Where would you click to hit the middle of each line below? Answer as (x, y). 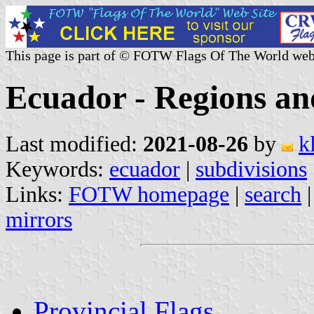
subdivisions (251, 169)
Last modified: (74, 144)
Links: (37, 194)
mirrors (39, 219)
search (273, 194)
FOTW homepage (149, 194)
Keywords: (57, 169)
